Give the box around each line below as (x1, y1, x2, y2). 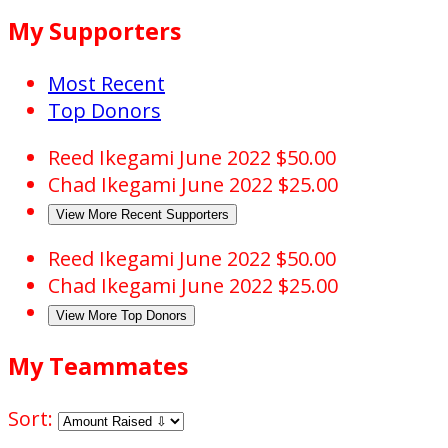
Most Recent (48, 70, 165, 98)
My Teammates (8, 349, 188, 382)
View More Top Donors (56, 308, 187, 324)
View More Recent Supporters (56, 207, 229, 223)
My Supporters (8, 14, 181, 47)
